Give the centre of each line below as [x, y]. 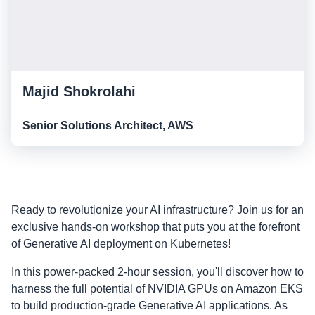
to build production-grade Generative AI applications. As [149, 305]
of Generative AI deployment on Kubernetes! [121, 243]
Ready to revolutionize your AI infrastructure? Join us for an [157, 210]
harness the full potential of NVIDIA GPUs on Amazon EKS [157, 288]
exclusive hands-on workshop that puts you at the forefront [155, 226]
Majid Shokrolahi [79, 91]
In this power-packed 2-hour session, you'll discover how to [157, 271]
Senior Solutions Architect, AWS [108, 125]
